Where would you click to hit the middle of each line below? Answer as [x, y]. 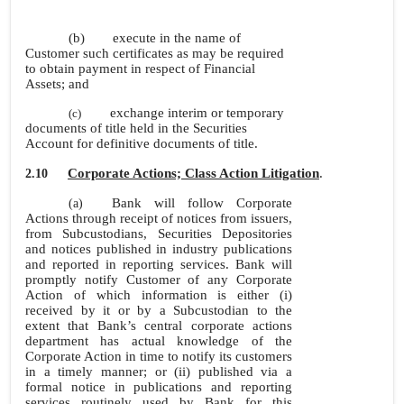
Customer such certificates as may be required [155, 53]
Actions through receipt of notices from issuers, [159, 218]
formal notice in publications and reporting [159, 387]
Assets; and [57, 84]
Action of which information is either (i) [159, 295]
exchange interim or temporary [197, 113]
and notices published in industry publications [159, 249]
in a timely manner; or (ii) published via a [159, 372]
